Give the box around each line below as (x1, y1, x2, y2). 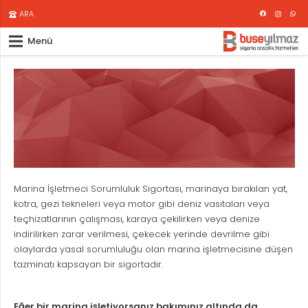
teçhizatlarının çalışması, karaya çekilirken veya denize (13, 212, 260, 225)
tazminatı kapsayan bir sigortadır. (13, 257, 163, 271)
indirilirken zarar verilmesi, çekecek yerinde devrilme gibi (13, 227, 269, 241)
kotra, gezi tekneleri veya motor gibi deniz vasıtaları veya (13, 197, 269, 210)
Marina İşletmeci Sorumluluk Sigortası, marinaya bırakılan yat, (13, 181, 287, 195)
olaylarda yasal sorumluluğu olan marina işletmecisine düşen (13, 242, 293, 256)
